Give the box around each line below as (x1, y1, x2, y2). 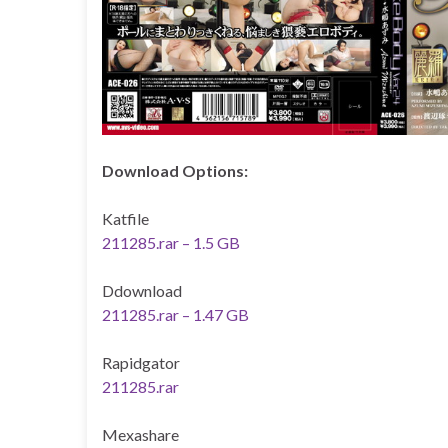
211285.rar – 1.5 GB (102, 233, 240, 253)
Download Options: (102, 161, 248, 181)
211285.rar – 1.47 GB (102, 305, 249, 325)
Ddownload (102, 281, 182, 301)
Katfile (102, 209, 149, 229)
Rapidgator (102, 353, 180, 373)
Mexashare (102, 425, 179, 445)
